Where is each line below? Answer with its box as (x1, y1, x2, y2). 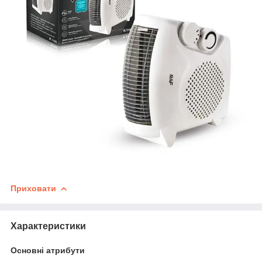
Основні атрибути (11, 245, 85, 255)
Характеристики (11, 220, 86, 231)
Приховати (11, 183, 56, 193)
